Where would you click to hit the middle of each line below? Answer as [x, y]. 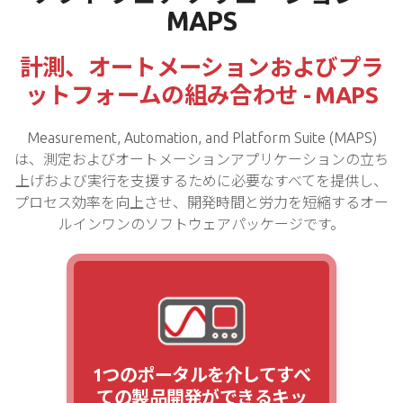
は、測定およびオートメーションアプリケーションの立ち [201, 160]
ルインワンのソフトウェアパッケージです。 [201, 224]
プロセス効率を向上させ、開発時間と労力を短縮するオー [201, 203]
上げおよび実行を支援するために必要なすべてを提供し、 [201, 181]
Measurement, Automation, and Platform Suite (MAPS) [201, 138]
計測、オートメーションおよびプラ [201, 67]
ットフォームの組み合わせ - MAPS [201, 95]
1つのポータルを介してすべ [201, 375]
